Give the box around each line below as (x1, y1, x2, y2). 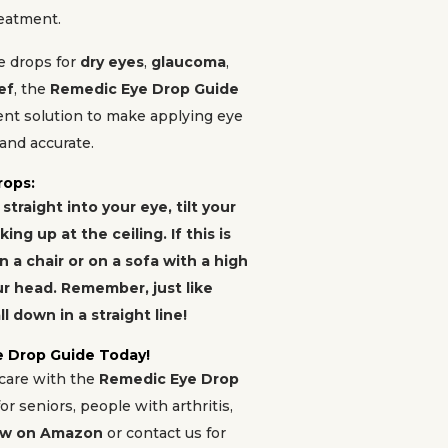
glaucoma (151, 53, 226, 71)
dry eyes (80, 53, 144, 71)
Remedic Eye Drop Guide (50, 80, 239, 98)
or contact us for (103, 424, 226, 442)
